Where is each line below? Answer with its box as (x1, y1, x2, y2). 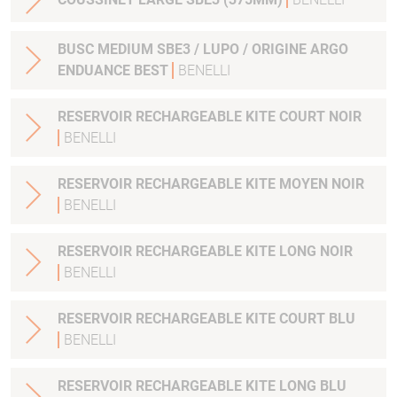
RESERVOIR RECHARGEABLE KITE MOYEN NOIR (58, 175, 364, 193)
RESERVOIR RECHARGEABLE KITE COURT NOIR (58, 108, 362, 126)
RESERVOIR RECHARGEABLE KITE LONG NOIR (320, 243, 353, 261)
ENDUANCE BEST (58, 62, 172, 80)
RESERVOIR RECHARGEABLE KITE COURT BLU (58, 310, 355, 328)
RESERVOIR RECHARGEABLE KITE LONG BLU (320, 378, 346, 395)
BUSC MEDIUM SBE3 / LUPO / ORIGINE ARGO (58, 41, 348, 58)
